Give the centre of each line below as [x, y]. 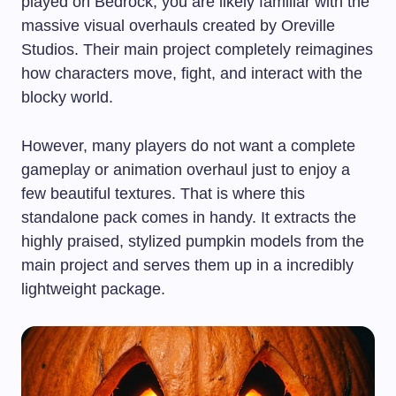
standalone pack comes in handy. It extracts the [189, 218]
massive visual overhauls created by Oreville [178, 26]
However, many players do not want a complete [188, 146]
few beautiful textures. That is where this [163, 194]
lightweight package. [93, 289]
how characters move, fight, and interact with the [192, 74]
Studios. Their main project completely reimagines [197, 50]
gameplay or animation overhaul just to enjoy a [186, 170]
